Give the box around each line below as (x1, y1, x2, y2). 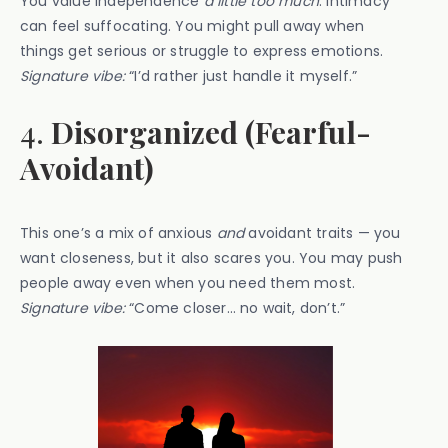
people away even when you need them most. (20, 273, 356, 293)
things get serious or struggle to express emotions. (20, 41, 384, 61)
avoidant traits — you (244, 223, 401, 243)
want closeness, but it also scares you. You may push (20, 248, 403, 268)
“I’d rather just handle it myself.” (125, 66, 358, 86)
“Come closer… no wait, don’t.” (125, 298, 346, 318)
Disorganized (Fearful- (51, 112, 371, 152)
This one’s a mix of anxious (20, 223, 217, 243)
